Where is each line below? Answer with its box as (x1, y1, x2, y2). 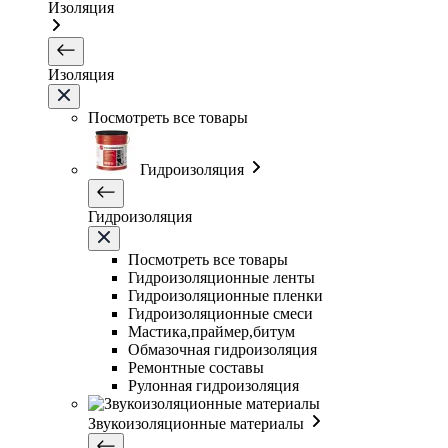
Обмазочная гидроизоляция (128, 341, 317, 359)
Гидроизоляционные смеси (128, 305, 313, 323)
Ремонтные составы (128, 359, 264, 377)
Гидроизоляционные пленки (128, 287, 323, 305)
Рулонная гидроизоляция (128, 377, 299, 395)
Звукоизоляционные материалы (88, 415, 304, 433)
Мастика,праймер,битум (128, 323, 295, 341)
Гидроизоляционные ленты (128, 269, 315, 287)
